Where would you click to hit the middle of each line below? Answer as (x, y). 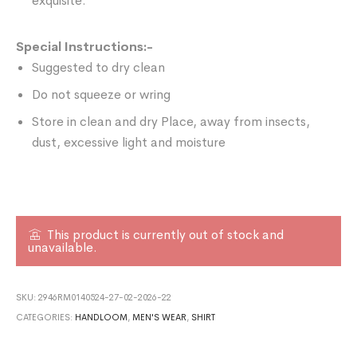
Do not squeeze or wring (102, 94)
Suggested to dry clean (99, 67)
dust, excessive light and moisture (129, 142)
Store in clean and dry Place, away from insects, (171, 121)
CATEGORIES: (46, 317)
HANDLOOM (102, 317)
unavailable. (63, 247)
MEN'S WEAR (160, 317)
